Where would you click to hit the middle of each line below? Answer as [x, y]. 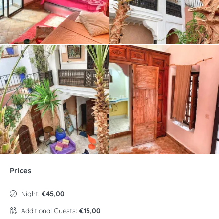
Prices [21, 171]
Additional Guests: [50, 211]
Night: [31, 194]
